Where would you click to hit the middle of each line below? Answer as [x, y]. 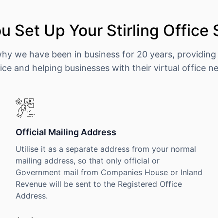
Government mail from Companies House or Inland [109, 172]
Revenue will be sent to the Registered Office [99, 184]
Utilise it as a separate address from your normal [106, 149]
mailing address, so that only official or [87, 161]
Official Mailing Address [66, 132]
